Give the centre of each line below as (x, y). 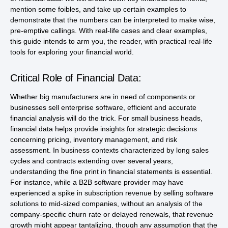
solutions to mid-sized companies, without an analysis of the (106, 204)
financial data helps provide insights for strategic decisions (104, 129)
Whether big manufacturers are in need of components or (103, 97)
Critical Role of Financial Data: (76, 78)
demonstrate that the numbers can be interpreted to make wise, (113, 20)
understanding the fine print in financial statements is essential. (111, 172)
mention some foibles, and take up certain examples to (98, 9)
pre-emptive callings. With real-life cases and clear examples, (109, 31)
